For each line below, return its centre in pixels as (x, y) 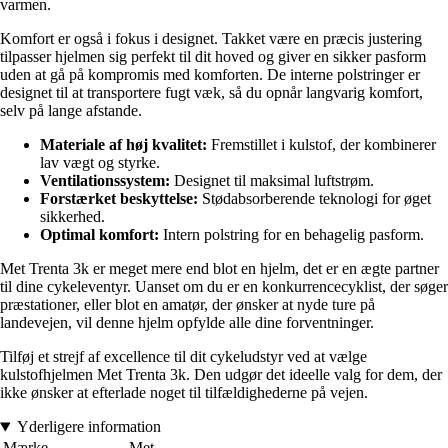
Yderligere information (88, 427)
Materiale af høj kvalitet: (123, 145)
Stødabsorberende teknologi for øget (314, 199)
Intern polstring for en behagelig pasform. (291, 235)
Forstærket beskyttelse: (119, 199)
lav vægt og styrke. (100, 163)
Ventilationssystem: (105, 181)
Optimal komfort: (99, 235)
